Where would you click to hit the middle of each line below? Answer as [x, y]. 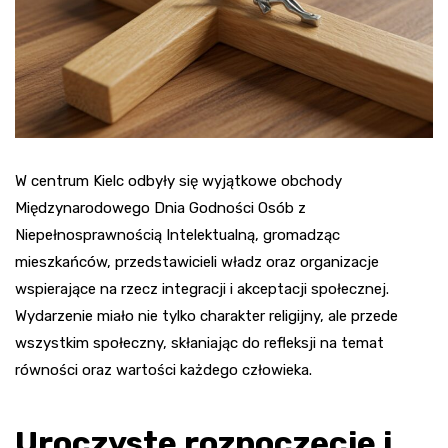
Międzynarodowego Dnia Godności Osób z [160, 207]
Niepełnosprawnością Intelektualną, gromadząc [177, 234]
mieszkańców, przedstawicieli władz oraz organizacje [197, 261]
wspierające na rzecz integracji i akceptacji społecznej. [202, 288]
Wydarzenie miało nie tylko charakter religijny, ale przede [206, 315]
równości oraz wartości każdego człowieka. [163, 369]
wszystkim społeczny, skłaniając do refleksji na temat [199, 342]
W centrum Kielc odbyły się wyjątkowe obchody [178, 180]
